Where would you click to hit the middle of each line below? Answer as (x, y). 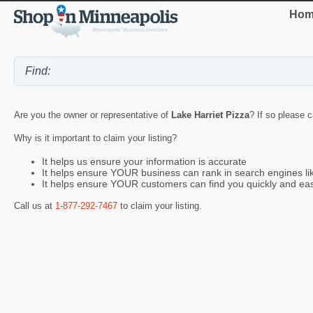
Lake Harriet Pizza (210, 115)
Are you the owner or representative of (93, 115)
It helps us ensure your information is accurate (144, 161)
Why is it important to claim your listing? (95, 138)
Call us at (35, 206)
